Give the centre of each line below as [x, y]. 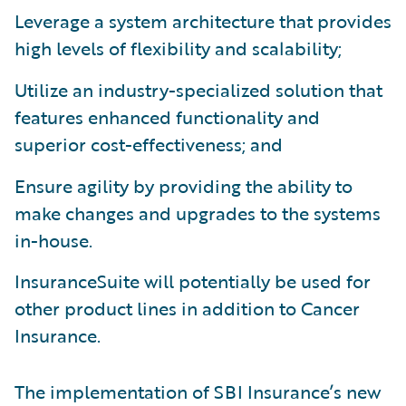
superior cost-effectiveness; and [149, 144]
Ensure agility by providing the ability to [184, 186]
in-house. [53, 240]
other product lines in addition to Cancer [187, 308]
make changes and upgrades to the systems [198, 213]
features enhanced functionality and [167, 117]
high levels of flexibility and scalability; [178, 48]
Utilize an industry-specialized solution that [198, 90]
